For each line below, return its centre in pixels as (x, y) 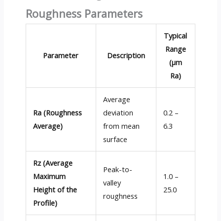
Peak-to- (118, 169)
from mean (122, 126)
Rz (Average (53, 163)
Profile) (45, 203)
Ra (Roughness (58, 113)
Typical (176, 36)
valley (112, 183)
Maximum (50, 176)
